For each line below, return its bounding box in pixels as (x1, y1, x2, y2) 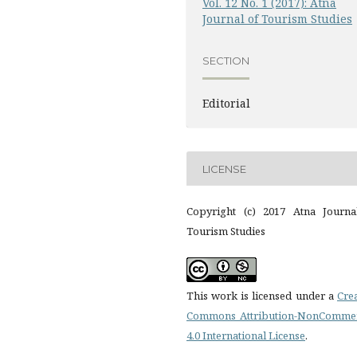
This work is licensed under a (186, 288, 337, 303)
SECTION (202, 53, 249, 67)
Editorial (202, 96, 250, 111)
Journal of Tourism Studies (202, 11, 352, 26)
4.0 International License (186, 328, 305, 343)
